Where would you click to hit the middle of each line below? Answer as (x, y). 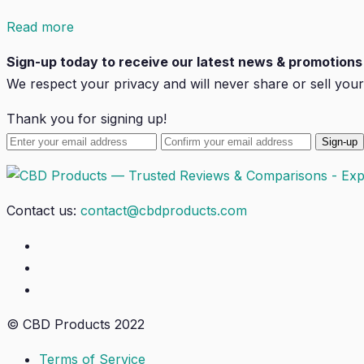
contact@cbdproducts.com (164, 210)
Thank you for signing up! (87, 118)
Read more (40, 26)
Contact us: (43, 210)
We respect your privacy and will (110, 83)
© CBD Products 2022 (76, 324)
